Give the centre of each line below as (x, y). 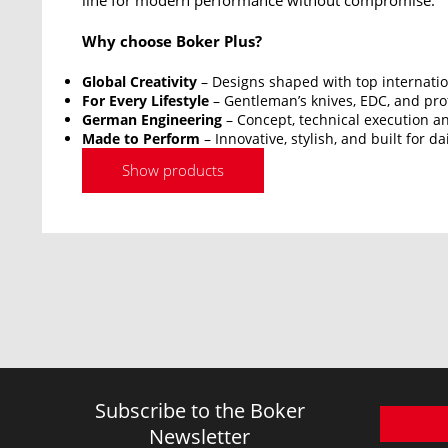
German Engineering (152, 119)
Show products (173, 170)
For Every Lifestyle (145, 100)
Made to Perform (141, 138)
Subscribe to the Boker (199, 410)
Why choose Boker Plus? (172, 41)
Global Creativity (139, 81)
